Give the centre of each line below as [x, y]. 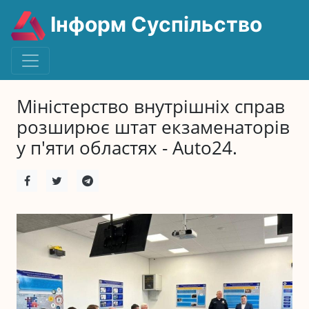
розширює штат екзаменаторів [153, 127]
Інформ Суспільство [154, 24]
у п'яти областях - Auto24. [127, 148]
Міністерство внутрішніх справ [151, 107]
